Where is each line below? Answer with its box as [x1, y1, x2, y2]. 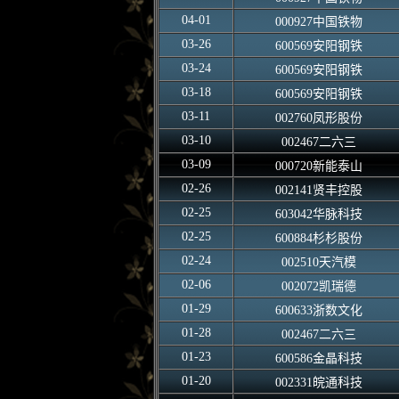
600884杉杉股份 [274, 232, 362, 245]
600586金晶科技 [274, 352, 362, 365]
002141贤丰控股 [274, 183, 362, 197]
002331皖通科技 [274, 376, 362, 389]
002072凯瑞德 [281, 280, 356, 293]
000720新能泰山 [274, 159, 362, 173]
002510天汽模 [281, 256, 356, 269]
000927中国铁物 [274, 15, 362, 28]
